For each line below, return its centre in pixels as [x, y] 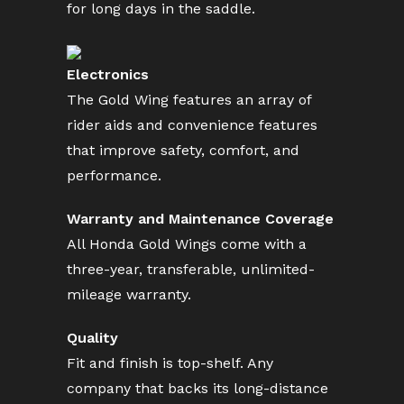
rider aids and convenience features [192, 125]
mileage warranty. [129, 294]
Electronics [108, 74]
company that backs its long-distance [197, 388]
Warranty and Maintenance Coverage [200, 219]
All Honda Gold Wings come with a [187, 244]
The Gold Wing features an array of [189, 100]
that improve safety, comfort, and [183, 150]
